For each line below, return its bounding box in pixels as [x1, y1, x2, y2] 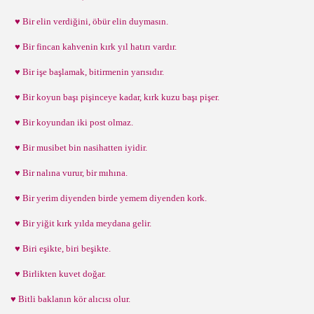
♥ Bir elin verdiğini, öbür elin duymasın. [11, 16, 168, 27]
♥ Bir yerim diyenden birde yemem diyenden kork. [11, 193, 207, 203]
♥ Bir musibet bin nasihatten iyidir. [11, 142, 147, 153]
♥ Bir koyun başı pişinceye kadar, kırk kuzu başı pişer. [11, 92, 219, 102]
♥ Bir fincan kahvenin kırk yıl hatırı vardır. [11, 41, 177, 52]
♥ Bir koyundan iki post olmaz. [11, 117, 133, 128]
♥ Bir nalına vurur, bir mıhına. [11, 168, 128, 178]
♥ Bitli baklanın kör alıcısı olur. [11, 294, 130, 304]
